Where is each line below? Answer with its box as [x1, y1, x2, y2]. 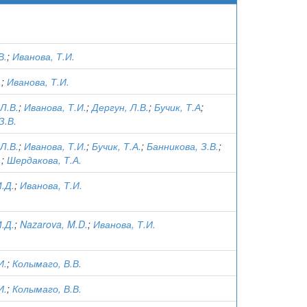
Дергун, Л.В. [92, 100, 149, 114]
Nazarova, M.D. [20, 217, 88, 231]
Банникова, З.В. [147, 139, 219, 153]
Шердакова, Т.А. [7, 153, 82, 167]
